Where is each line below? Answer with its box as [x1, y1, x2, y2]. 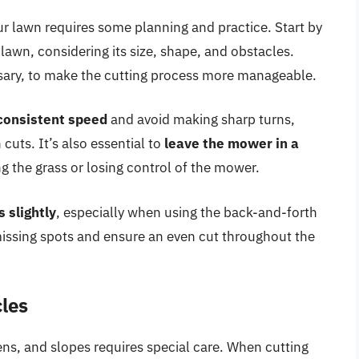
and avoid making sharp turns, [107, 111, 295, 129]
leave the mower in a [164, 135, 299, 153]
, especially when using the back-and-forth [56, 203, 317, 221]
